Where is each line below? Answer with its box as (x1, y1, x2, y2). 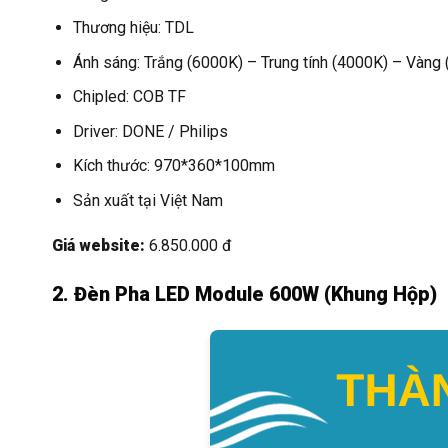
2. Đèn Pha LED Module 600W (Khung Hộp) (52, 282, 437, 306)
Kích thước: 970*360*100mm (72, 156, 275, 176)
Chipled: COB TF (72, 87, 186, 107)
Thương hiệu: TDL (72, 18, 194, 38)
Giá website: (52, 236, 145, 256)
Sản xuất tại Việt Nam (72, 190, 223, 210)
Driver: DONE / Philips (72, 121, 228, 141)
